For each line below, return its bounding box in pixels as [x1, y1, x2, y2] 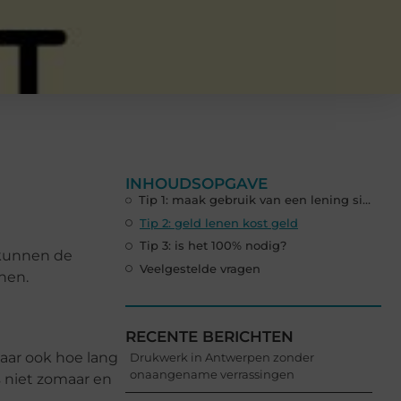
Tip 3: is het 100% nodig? [140, 238, 286, 253]
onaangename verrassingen [130, 367, 294, 382]
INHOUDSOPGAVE [125, 175, 268, 193]
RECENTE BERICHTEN [125, 328, 294, 346]
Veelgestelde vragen [140, 260, 260, 276]
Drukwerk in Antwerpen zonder [130, 350, 314, 365]
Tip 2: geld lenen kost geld [140, 215, 298, 230]
